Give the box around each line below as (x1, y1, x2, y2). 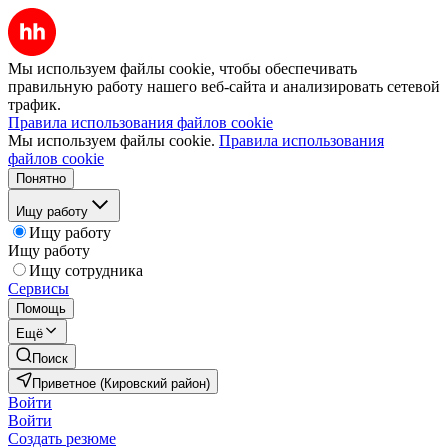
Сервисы (8, 280, 69, 297)
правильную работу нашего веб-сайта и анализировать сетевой (8, 78, 440, 95)
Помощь (16, 301, 66, 316)
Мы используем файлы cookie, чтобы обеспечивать (8, 60, 357, 77)
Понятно (16, 171, 66, 186)
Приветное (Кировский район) (32, 376, 210, 391)
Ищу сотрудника (29, 262, 143, 279)
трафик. (8, 96, 61, 113)
